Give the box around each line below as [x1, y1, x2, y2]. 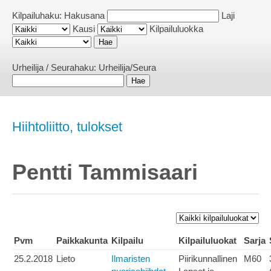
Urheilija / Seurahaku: [12, 62, 99, 73]
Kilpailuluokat [178, 235, 237, 246]
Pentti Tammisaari [12, 160, 198, 184]
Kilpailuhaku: [12, 10, 64, 21]
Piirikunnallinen [178, 253, 237, 264]
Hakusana [64, 10, 105, 21]
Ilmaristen [111, 253, 150, 264]
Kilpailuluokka [149, 24, 203, 34]
